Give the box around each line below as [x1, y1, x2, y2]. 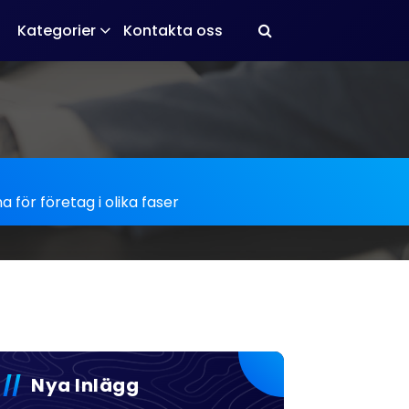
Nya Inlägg [31, 372, 140, 398]
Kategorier [17, 20, 96, 41]
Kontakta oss [123, 20, 223, 41]
